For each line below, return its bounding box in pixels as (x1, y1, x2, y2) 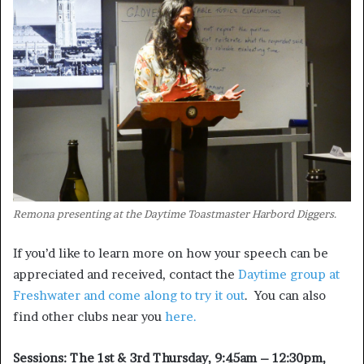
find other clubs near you (13, 309, 165, 325)
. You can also (245, 288, 326, 304)
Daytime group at (238, 266, 340, 283)
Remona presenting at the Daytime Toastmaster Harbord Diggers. (13, 207, 337, 221)
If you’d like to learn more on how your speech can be (13, 245, 328, 262)
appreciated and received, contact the (13, 266, 238, 283)
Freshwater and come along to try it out (13, 288, 245, 304)
